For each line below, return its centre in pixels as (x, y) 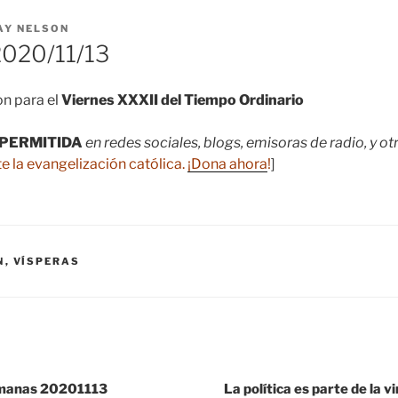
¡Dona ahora (227, 164)
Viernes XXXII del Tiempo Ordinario (183, 100)
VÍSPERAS (47, 262)
